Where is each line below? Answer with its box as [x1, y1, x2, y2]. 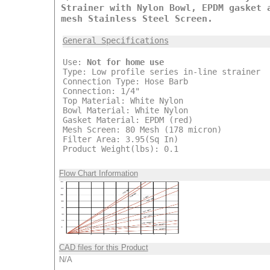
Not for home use [86, 57, 164, 67]
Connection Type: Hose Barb [62, 76, 188, 86]
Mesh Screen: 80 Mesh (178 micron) [62, 124, 222, 134]
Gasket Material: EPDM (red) [62, 115, 193, 125]
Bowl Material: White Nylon [62, 105, 188, 115]
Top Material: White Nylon [62, 95, 183, 105]
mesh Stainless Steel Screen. [60, 13, 213, 24]
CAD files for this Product [58, 242, 148, 252]
